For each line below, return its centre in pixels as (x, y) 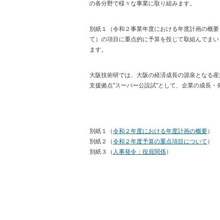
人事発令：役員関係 (139, 152)
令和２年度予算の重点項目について (160, 141)
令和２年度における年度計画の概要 (160, 131)
